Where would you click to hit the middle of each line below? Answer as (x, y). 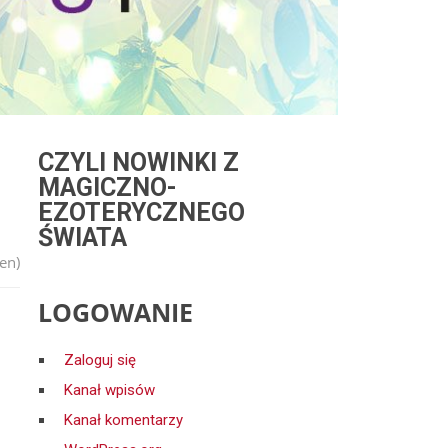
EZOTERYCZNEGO (141, 212)
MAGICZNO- (107, 187)
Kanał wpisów (109, 390)
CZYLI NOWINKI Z (138, 162)
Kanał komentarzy (123, 420)
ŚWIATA (82, 237)
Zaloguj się (100, 360)
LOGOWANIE (115, 312)
